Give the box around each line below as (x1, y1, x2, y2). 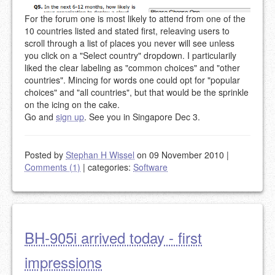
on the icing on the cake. (25, 98, 120, 110)
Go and (25, 110, 56, 123)
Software (133, 160, 168, 173)
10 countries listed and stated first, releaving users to (25, 24, 230, 37)
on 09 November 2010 (134, 148, 227, 161)
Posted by (25, 148, 66, 161)
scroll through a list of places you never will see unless (25, 36, 234, 49)
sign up (56, 110, 84, 123)
